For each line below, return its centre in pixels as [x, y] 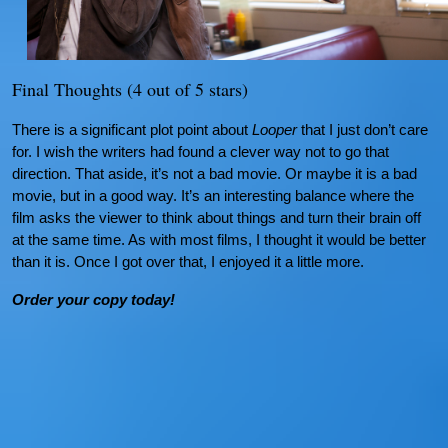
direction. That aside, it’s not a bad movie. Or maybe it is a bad [214, 174]
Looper [274, 130]
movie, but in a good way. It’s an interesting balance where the [213, 196]
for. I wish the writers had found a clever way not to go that [200, 152]
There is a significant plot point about [132, 130]
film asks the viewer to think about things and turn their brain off [216, 218]
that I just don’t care [362, 130]
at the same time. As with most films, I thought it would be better [219, 240]
